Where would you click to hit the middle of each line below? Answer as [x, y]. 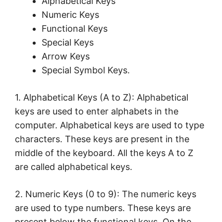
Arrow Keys [66, 56]
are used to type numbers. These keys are [103, 208]
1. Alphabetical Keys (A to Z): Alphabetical [102, 97]
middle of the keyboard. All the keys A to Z [104, 153]
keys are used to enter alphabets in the [97, 111]
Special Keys [68, 42]
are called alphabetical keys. [74, 166]
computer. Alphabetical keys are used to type [110, 125]
